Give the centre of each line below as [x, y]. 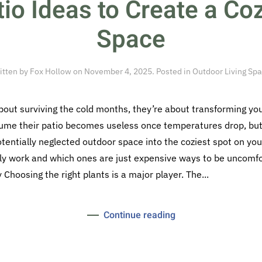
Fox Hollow [50, 71]
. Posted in [172, 71]
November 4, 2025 [118, 71]
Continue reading [139, 215]
